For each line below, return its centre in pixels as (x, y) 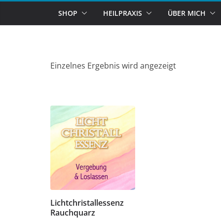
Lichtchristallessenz (87, 203)
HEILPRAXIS (123, 13)
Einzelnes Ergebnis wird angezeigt (113, 65)
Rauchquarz (73, 213)
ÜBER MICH (187, 13)
